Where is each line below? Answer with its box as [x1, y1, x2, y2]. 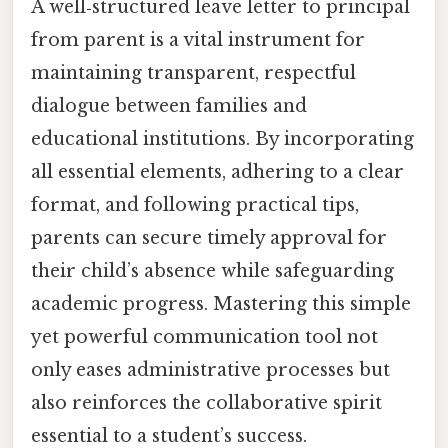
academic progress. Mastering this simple [31, 293, 411, 316]
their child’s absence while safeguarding [31, 260, 394, 283]
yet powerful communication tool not [31, 326, 378, 349]
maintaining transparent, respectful [31, 62, 356, 85]
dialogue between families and [31, 95, 307, 118]
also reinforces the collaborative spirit [31, 392, 382, 415]
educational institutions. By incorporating [31, 128, 414, 151]
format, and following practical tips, [31, 194, 359, 217]
